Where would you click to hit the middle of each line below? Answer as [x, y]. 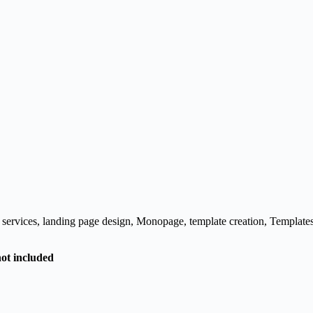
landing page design [87, 221]
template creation [227, 221]
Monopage [160, 221]
